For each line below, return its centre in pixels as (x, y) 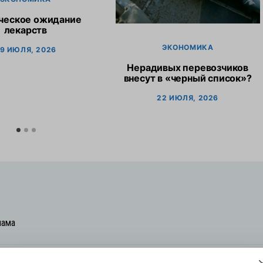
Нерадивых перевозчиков (188, 68)
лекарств (26, 30)
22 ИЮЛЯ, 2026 (188, 98)
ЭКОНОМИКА (188, 48)
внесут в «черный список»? (188, 78)
